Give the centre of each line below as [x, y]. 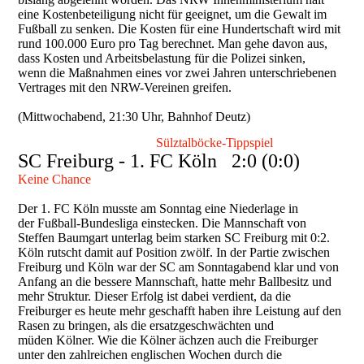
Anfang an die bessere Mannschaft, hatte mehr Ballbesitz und [175, 282]
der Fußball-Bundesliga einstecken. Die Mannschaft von [162, 223]
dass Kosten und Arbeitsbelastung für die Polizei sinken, [162, 58]
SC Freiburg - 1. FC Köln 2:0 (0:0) [159, 161]
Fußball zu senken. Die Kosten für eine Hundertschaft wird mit [180, 29]
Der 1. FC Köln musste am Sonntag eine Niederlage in [158, 209]
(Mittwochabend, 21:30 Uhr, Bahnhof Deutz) [134, 117]
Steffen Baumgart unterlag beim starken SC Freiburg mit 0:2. [174, 238]
